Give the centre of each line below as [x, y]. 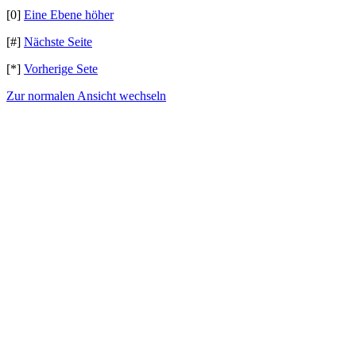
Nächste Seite [58, 42]
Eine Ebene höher [69, 15]
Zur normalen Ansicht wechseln [86, 96]
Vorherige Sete [61, 69]
